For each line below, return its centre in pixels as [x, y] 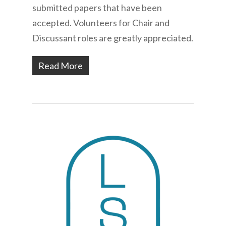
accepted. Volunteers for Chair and [101, 22]
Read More [61, 65]
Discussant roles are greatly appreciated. [113, 38]
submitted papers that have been [97, 7]
